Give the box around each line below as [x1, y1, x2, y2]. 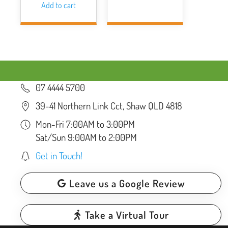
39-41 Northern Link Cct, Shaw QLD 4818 [36, 99, 182, 112]
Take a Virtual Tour [85, 208, 169, 221]
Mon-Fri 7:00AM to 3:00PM [36, 118, 135, 130]
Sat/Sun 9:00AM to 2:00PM [36, 131, 137, 144]
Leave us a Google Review [69, 177, 185, 190]
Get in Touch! [36, 149, 82, 162]
